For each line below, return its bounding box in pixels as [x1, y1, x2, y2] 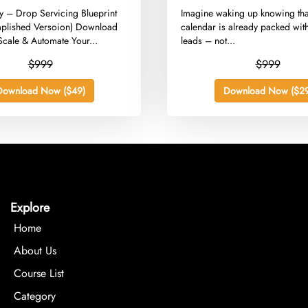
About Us [14, 243, 57, 259]
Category [14, 288, 56, 305]
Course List [14, 265, 65, 282]
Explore [10, 199, 50, 217]
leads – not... [181, 34, 236, 48]
